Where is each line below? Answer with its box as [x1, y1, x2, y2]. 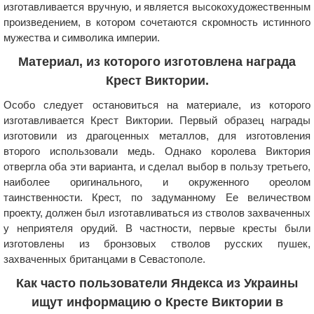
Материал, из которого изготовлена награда [18, 54, 296, 69]
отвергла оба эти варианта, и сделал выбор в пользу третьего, [4, 160, 310, 172]
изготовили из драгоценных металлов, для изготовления [4, 129, 310, 142]
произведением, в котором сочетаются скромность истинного [4, 15, 310, 28]
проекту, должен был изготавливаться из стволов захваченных [4, 206, 310, 219]
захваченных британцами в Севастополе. [4, 252, 205, 265]
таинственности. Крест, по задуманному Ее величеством [4, 191, 310, 203]
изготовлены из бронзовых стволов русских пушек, [4, 237, 310, 250]
